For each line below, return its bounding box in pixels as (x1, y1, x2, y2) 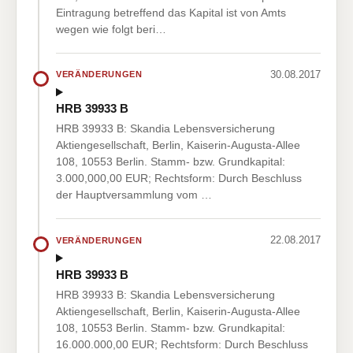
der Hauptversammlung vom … (56, 188, 212, 202)
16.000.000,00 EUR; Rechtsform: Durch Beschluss (56, 337, 308, 351)
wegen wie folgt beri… (56, 22, 166, 35)
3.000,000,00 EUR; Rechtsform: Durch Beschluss (56, 172, 302, 185)
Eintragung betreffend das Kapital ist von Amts (56, 6, 286, 19)
